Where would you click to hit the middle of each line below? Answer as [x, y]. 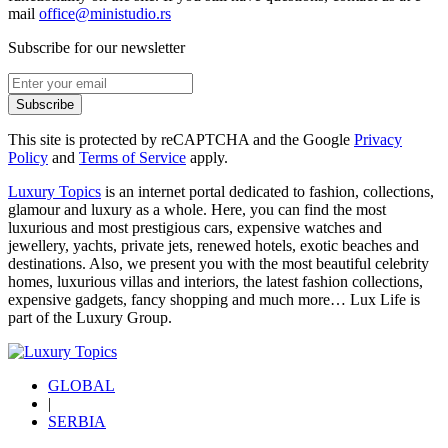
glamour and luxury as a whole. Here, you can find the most [197, 209]
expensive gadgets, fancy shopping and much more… [179, 299]
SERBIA [77, 421]
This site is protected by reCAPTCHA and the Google [181, 139]
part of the [42, 317]
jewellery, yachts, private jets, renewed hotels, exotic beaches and [213, 245]
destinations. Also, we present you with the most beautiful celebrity [218, 263]
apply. [207, 157]
